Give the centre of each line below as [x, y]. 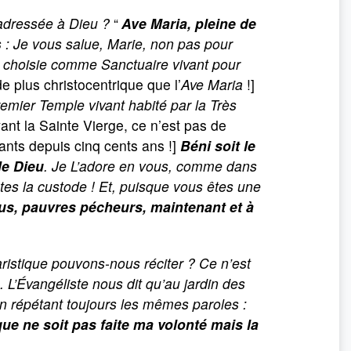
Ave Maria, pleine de [189, 23]
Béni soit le [216, 145]
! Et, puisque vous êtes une [176, 186]
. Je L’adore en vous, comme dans [150, 166]
